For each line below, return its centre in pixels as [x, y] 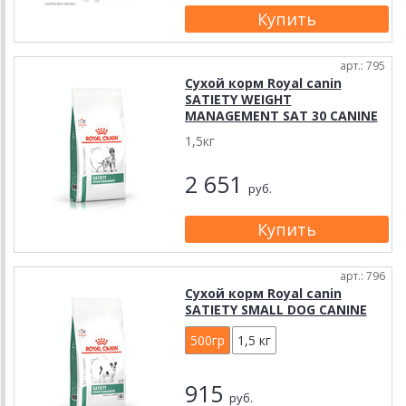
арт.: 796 [362, 276]
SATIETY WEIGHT [238, 99]
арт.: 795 [362, 66]
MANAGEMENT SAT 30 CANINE [281, 116]
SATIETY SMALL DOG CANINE [275, 309]
